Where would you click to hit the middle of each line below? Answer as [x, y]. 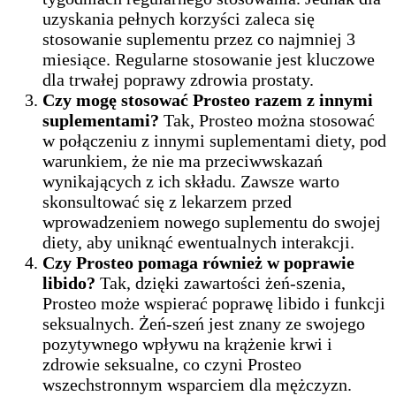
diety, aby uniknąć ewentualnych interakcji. [198, 242]
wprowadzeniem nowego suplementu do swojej [212, 221]
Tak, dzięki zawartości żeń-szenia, [223, 282]
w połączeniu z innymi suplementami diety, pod [214, 140]
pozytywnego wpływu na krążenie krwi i [187, 343]
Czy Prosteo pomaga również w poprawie [198, 262]
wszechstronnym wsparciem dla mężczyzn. [197, 384]
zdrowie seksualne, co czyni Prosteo [172, 364]
